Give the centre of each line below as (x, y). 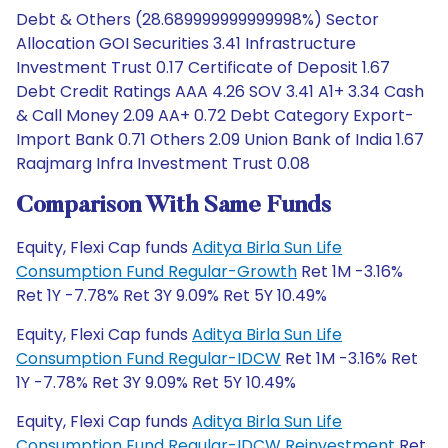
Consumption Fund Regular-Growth (156, 271)
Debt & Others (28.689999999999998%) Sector (197, 19)
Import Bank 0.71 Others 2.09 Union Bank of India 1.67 (220, 139)
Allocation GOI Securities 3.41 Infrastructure (186, 43)
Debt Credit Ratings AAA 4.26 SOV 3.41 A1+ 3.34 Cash (220, 91)
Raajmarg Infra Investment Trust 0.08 (163, 163)
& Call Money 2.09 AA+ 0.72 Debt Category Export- (215, 115)
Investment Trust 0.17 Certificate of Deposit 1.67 (203, 67)
